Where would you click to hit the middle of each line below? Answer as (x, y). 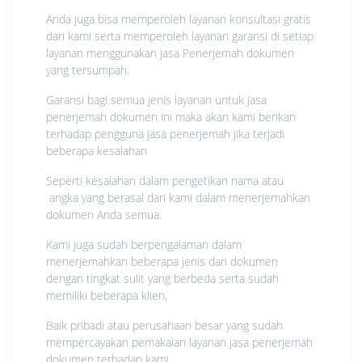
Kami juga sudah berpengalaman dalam (144, 244)
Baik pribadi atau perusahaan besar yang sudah (164, 325)
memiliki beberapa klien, (107, 295)
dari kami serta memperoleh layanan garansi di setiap (180, 36)
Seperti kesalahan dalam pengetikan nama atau (165, 180)
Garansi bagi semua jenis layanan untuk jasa (156, 99)
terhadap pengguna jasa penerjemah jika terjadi (165, 133)
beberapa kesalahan (97, 150)
